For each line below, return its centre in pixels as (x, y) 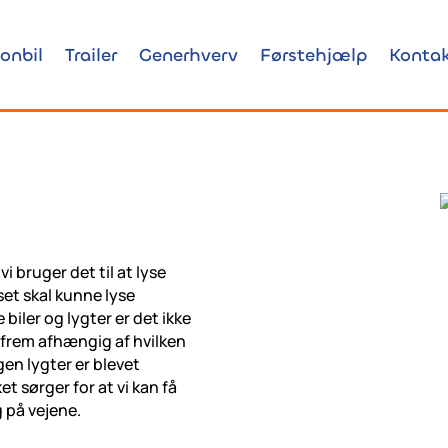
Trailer (91, 54)
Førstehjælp (314, 54)
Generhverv (189, 54)
